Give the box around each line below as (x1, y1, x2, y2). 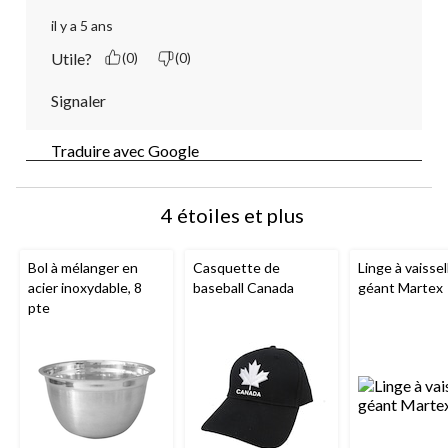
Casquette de (193, 258, 280, 276)
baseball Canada (193, 278, 294, 296)
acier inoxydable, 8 (28, 278, 142, 296)
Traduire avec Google (51, 140, 199, 160)
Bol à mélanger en (28, 258, 138, 276)
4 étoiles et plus (160, 202, 304, 227)
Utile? (51, 48, 92, 68)
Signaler (51, 90, 106, 110)
